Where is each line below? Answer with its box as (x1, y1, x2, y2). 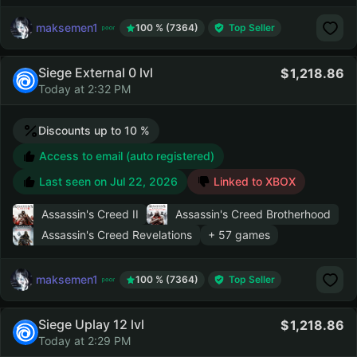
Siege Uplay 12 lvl (38, 316, 144, 332)
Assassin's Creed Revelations (41, 228, 192, 241)
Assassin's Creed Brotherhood (175, 207, 331, 221)
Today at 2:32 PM (38, 82, 131, 96)
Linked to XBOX (214, 175, 296, 188)
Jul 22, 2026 (110, 175, 178, 188)
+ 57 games (208, 228, 270, 241)
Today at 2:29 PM (38, 334, 131, 347)
